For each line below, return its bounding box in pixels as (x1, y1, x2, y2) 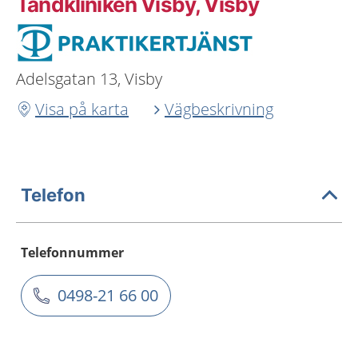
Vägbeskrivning (165, 98, 273, 120)
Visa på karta (35, 98, 129, 120)
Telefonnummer (21, 244, 124, 261)
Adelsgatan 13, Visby (16, 68, 162, 89)
